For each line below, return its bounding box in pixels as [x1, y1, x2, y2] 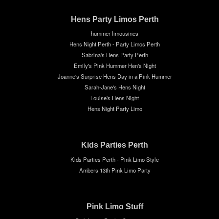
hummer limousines [91, 29, 139, 37]
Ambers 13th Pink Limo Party [79, 166, 151, 174]
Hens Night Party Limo [87, 104, 142, 112]
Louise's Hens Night [90, 93, 139, 102]
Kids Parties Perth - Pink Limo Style [70, 155, 159, 163]
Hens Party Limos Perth [70, 14, 159, 23]
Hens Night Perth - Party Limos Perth [69, 40, 160, 48]
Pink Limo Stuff [86, 202, 143, 211]
